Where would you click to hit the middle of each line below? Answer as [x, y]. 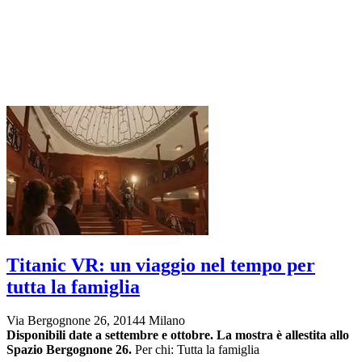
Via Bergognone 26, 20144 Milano [96, 321]
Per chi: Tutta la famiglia [197, 350]
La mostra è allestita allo [281, 335]
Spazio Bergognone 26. [69, 350]
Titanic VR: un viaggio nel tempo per [161, 265]
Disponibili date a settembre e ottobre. [110, 335]
